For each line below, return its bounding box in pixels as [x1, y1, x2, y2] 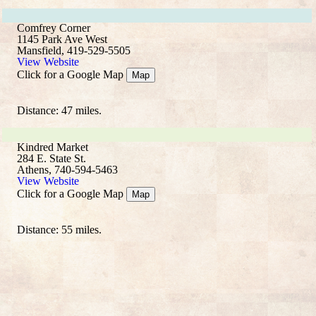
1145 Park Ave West [17, 33, 107, 45]
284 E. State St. [17, 152, 86, 164]
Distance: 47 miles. [17, 104, 102, 116]
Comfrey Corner [17, 22, 90, 34]
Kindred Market [17, 141, 88, 153]
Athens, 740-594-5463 [17, 164, 118, 176]
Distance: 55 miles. [17, 224, 102, 236]
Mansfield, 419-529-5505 [17, 44, 130, 56]
